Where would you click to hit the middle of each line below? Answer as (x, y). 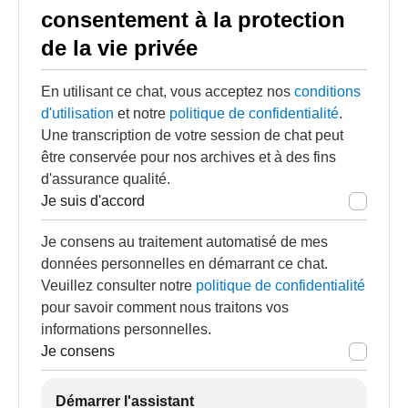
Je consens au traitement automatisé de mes (184, 242)
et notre (142, 113)
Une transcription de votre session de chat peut (192, 135)
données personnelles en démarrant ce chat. (184, 264)
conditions (327, 92)
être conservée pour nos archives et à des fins (189, 157)
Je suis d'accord (93, 201)
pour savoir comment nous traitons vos (165, 307)
